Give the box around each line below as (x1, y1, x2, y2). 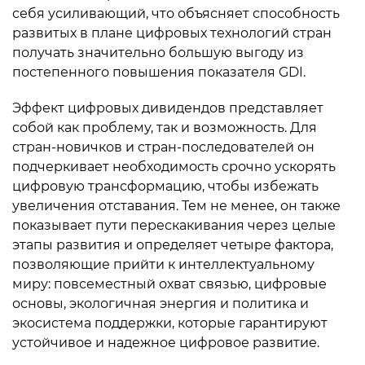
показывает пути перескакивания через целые (12, 218, 336, 233)
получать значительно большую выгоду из (12, 45, 304, 60)
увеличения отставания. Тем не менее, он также (12, 198, 341, 213)
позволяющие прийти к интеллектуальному (12, 257, 314, 272)
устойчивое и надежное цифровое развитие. (12, 335, 319, 350)
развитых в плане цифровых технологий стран (12, 25, 332, 41)
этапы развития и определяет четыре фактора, (12, 237, 333, 253)
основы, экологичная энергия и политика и (12, 296, 309, 311)
